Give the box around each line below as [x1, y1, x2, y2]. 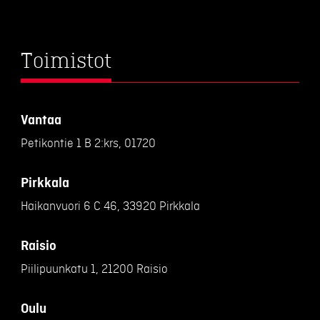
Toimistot [21, 49, 112, 73]
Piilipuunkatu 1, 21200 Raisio [21, 262, 169, 276]
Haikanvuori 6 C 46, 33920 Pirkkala [21, 199, 201, 213]
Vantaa [21, 112, 62, 127]
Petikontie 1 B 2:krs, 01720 [21, 136, 156, 150]
